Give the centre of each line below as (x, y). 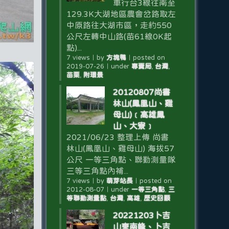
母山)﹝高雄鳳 (139, 114)
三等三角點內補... (97, 171)
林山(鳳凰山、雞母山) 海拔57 (120, 148)
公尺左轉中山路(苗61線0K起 (119, 36)
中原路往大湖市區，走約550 (119, 25)
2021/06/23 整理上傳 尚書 (117, 137)
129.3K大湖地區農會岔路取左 (121, 14)
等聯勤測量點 (86, 198)
